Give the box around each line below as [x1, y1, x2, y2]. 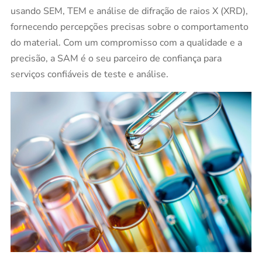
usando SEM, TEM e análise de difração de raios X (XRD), [10, 4, 248, 18]
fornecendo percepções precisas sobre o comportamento [10, 20, 249, 33]
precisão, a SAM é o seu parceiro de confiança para [10, 51, 222, 65]
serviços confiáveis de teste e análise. [10, 67, 168, 81]
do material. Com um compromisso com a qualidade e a [10, 36, 242, 49]
